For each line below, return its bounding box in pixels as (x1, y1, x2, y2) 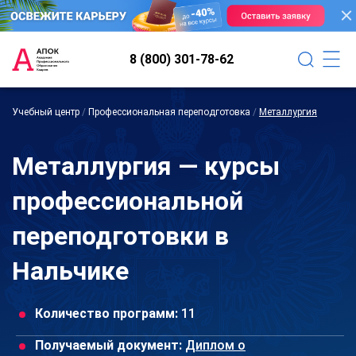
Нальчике (12, 255, 129, 286)
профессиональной (12, 185, 243, 216)
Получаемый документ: (35, 337, 182, 353)
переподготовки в (12, 220, 229, 251)
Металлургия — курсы (12, 150, 280, 181)
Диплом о (185, 337, 246, 353)
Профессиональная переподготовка (88, 106, 250, 118)
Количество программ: (35, 305, 178, 321)
